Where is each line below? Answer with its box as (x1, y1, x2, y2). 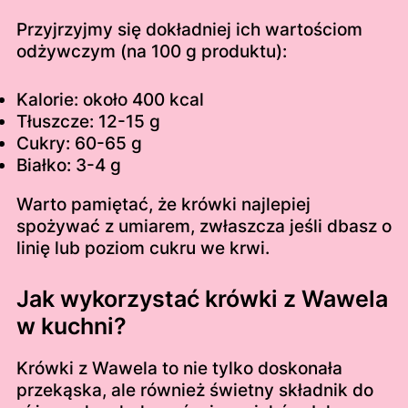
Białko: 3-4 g (15, 154, 121, 176)
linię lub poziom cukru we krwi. (15, 237, 270, 259)
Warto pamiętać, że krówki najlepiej (15, 193, 311, 215)
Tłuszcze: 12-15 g (15, 110, 160, 132)
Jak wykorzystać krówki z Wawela (15, 285, 388, 313)
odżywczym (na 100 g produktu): (15, 41, 287, 63)
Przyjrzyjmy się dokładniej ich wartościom (15, 19, 362, 41)
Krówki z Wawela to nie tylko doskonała (15, 358, 342, 380)
